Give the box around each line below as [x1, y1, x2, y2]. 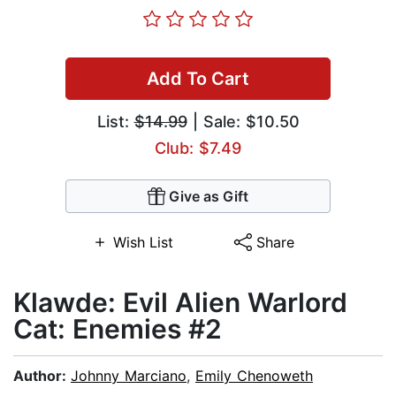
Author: [13, 367, 71, 385]
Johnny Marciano [71, 367, 187, 385]
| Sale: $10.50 [187, 112, 300, 132]
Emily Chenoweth [195, 367, 313, 385]
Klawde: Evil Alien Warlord [13, 286, 347, 319]
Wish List [112, 233, 173, 252]
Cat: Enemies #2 [13, 313, 222, 346]
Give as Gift [169, 187, 248, 206]
